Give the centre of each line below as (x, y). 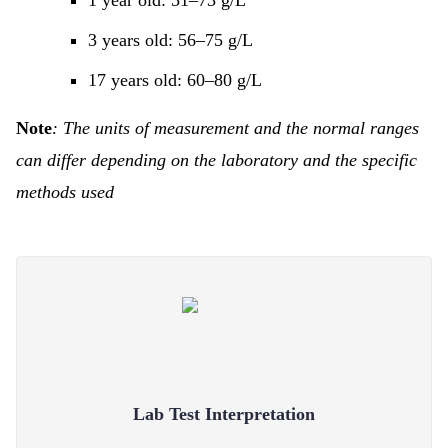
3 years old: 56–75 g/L (170, 40)
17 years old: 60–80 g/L (175, 80)
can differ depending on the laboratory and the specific (216, 160)
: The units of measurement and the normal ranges (235, 128)
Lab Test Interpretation (224, 414)
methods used (65, 192)
